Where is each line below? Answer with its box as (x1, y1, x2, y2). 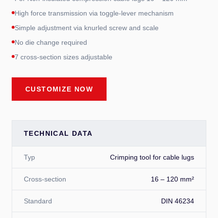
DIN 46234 (161, 197, 194, 205)
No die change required (15, 38, 87, 46)
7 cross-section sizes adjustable (15, 53, 112, 61)
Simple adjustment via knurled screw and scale (15, 23, 159, 32)
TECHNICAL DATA (24, 129, 93, 137)
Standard (24, 197, 52, 205)
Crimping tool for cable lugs (110, 153, 194, 161)
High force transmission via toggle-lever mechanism (15, 9, 174, 17)
